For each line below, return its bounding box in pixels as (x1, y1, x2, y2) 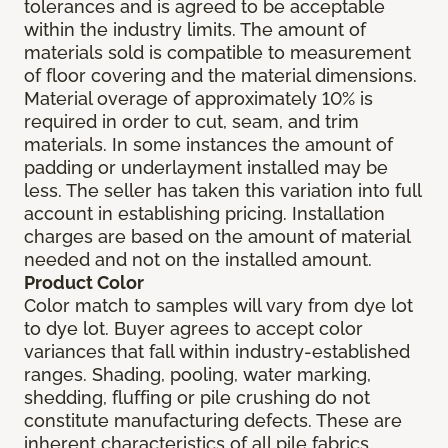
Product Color (24, 272, 144, 294)
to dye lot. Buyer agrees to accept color (24, 318, 363, 340)
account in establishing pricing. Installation (24, 203, 385, 225)
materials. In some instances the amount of (24, 134, 393, 156)
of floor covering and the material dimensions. (24, 65, 417, 87)
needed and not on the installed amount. (24, 249, 372, 271)
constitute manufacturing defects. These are (24, 410, 402, 432)
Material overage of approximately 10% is (24, 88, 373, 110)
